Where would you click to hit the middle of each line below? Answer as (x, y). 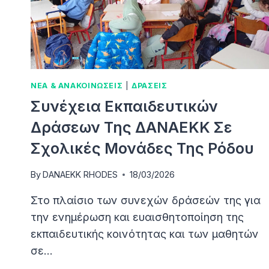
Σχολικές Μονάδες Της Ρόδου (142, 148)
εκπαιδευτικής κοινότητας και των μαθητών (145, 234)
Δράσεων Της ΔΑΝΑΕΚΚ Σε (131, 127)
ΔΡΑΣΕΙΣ (150, 86)
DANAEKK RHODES (80, 175)
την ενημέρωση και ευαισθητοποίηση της (137, 217)
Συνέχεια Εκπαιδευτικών (124, 106)
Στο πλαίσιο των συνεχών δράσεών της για (146, 201)
